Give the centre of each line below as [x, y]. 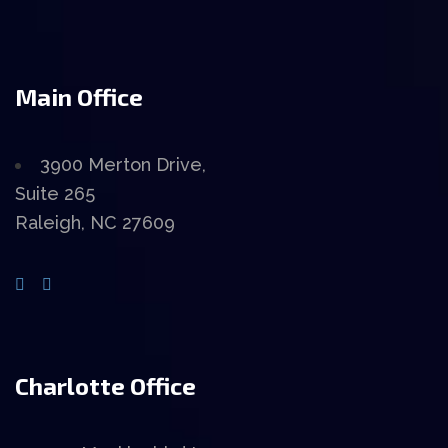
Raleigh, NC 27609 [95, 223]
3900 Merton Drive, [123, 165]
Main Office [79, 97]
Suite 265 [55, 194]
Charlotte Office [105, 386]
